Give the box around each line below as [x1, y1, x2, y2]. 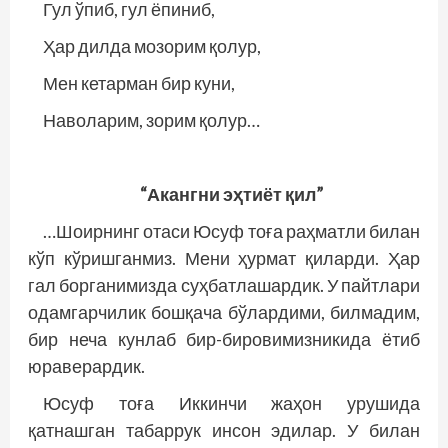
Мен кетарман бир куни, [43, 72, 235, 95]
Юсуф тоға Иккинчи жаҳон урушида [43, 392, 420, 415]
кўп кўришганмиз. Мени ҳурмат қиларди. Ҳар [28, 247, 420, 270]
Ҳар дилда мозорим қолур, [43, 35, 261, 58]
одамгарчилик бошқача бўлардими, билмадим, [28, 301, 420, 324]
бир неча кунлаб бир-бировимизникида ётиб [28, 328, 420, 351]
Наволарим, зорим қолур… [43, 109, 260, 132]
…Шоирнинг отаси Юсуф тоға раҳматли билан [43, 220, 420, 243]
